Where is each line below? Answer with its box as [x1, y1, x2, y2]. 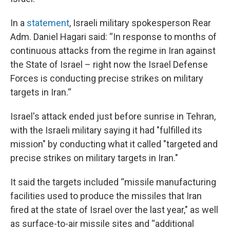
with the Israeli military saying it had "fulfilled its [10, 125, 202, 136]
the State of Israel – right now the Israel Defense [10, 59, 208, 70]
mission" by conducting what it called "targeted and [10, 139, 218, 149]
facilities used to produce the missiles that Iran [10, 190, 202, 201]
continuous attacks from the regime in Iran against [10, 45, 216, 56]
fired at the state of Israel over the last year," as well [10, 204, 218, 215]
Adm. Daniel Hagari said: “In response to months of [10, 31, 217, 42]
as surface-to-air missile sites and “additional [10, 218, 194, 229]
